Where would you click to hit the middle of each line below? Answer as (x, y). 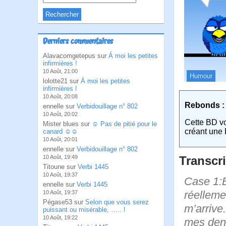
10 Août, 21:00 (60, 71)
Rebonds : (205, 105)
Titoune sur (60, 167)
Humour (201, 76)
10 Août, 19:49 (60, 157)
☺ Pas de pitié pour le (124, 124)
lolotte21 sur (62, 81)
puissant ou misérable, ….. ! (84, 210)
